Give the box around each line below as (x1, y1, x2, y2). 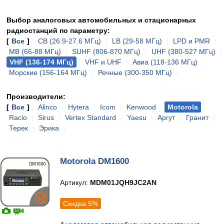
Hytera (68, 103, 89, 111)
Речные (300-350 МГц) (98, 68, 172, 76)
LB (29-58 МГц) (112, 37, 162, 45)
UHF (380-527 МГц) (151, 47, 215, 55)
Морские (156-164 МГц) (9, 68, 87, 76)
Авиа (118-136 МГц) (132, 58, 197, 66)
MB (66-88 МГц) (9, 47, 61, 55)
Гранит (186, 113, 208, 121)
